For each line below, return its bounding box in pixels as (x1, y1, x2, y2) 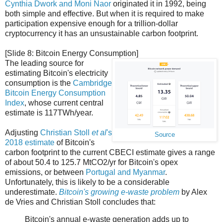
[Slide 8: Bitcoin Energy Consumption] (5, 49, 138, 57)
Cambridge (73, 78, 112, 87)
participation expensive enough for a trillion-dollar (5, 19, 178, 28)
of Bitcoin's (55, 138, 95, 147)
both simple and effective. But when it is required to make (5, 9, 204, 18)
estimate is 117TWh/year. (5, 108, 93, 117)
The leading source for (5, 58, 84, 67)
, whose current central (24, 98, 104, 107)
